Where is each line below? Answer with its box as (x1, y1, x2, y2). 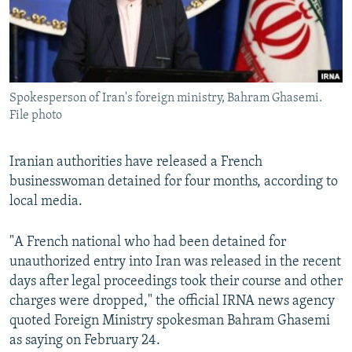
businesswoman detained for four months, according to (9, 174, 338, 190)
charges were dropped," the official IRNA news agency (9, 294, 335, 310)
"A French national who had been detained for (9, 235, 286, 251)
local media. (9, 194, 82, 210)
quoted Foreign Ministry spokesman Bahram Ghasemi (9, 313, 330, 329)
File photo (9, 109, 62, 123)
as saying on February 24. (9, 333, 160, 349)
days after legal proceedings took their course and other (9, 274, 343, 290)
